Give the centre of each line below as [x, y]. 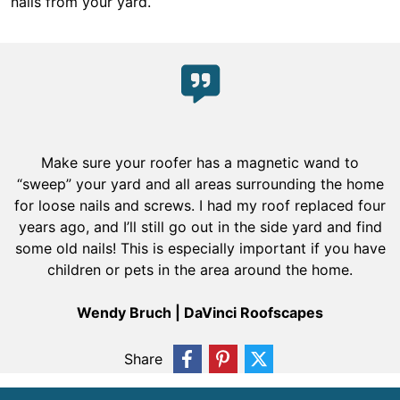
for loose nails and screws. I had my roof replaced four [200, 205]
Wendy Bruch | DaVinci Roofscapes [200, 312]
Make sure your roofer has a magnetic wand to [200, 162]
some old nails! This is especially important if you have [200, 248]
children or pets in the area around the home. [200, 270]
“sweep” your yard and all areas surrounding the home [200, 184]
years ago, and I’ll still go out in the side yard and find [200, 227]
